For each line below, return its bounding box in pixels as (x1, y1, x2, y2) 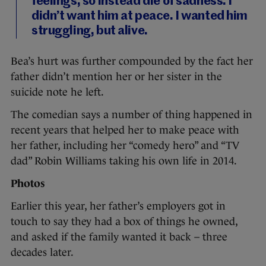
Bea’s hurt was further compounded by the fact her (11, 55, 253, 68)
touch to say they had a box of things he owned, (11, 216, 237, 228)
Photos (11, 178, 45, 190)
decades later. (11, 246, 74, 259)
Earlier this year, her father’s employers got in (11, 200, 226, 213)
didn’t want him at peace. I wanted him (31, 10, 248, 23)
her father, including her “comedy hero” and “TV (11, 140, 239, 152)
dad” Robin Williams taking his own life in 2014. (11, 155, 237, 167)
